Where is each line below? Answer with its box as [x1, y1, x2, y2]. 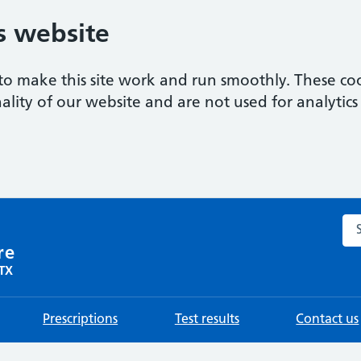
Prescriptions [43, 313, 118, 326]
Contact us [296, 313, 359, 326]
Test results [174, 313, 239, 326]
